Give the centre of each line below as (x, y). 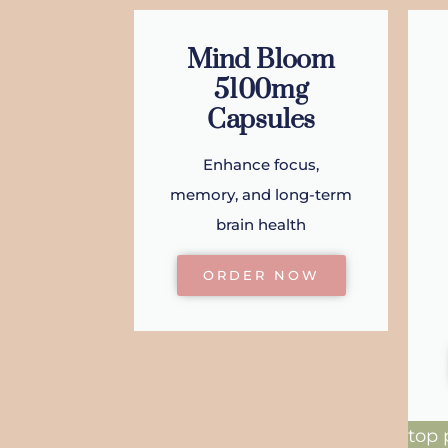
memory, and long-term (261, 195)
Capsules (261, 120)
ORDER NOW (261, 275)
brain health (261, 225)
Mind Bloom (260, 60)
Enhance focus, (261, 165)
